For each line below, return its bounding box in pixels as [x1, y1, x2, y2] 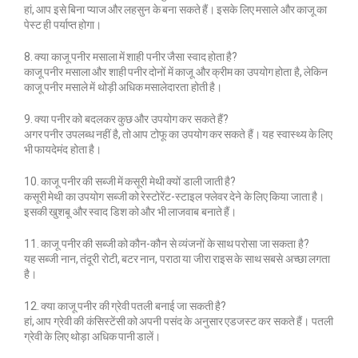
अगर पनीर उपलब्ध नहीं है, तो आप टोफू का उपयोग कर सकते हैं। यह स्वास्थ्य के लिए [24, 127, 333, 141]
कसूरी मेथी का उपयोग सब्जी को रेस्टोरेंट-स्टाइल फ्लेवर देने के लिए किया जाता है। [24, 189, 325, 203]
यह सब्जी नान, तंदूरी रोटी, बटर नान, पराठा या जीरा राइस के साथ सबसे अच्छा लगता [24, 252, 330, 265]
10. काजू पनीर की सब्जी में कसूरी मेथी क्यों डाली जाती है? [24, 174, 237, 188]
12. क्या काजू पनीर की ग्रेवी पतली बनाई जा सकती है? [24, 299, 226, 312]
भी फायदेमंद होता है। [24, 142, 102, 156]
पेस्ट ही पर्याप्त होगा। [24, 18, 102, 31]
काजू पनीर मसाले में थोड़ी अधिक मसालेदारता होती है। [24, 80, 223, 93]
